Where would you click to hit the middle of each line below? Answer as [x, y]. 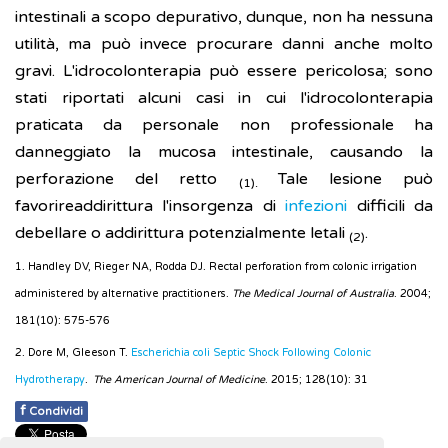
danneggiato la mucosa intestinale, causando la [224, 152]
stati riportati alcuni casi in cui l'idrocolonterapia [224, 98]
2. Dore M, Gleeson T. [73, 353]
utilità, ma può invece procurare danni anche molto [224, 44]
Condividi [56, 412]
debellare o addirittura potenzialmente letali [182, 233]
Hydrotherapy [50, 380]
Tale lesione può [355, 179]
